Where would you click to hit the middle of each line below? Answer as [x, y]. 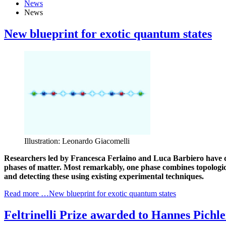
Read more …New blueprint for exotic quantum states [90, 193]
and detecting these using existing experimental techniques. [104, 176]
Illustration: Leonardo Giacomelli [77, 141]
